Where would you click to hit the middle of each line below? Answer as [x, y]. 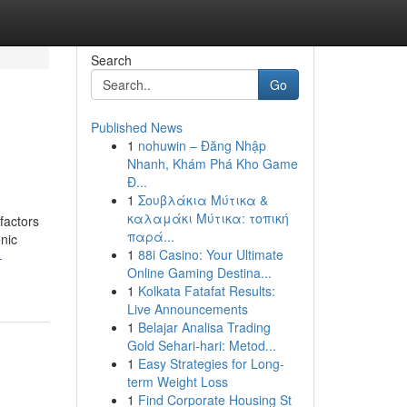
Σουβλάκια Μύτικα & [203, 200]
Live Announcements [187, 309]
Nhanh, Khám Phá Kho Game [212, 164]
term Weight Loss [177, 382]
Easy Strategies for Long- [211, 363]
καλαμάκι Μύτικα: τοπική [208, 218]
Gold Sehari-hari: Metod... [201, 345]
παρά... [150, 236]
